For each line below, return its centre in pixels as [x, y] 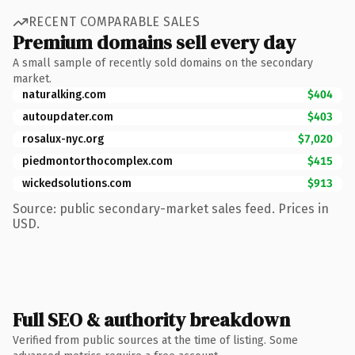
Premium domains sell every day [154, 42]
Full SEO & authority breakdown [151, 319]
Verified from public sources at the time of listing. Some [155, 340]
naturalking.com [64, 94]
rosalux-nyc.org [63, 139]
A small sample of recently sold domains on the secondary [163, 63]
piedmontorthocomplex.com [97, 161]
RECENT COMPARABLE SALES [115, 22]
